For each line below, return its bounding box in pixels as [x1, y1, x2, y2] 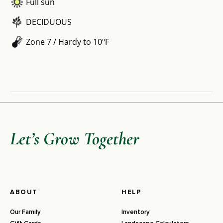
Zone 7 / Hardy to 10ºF [26, 36, 109, 48]
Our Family [10, 208, 41, 217]
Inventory [121, 208, 150, 217]
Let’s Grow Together [10, 128, 139, 150]
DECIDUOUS [26, 16, 72, 28]
